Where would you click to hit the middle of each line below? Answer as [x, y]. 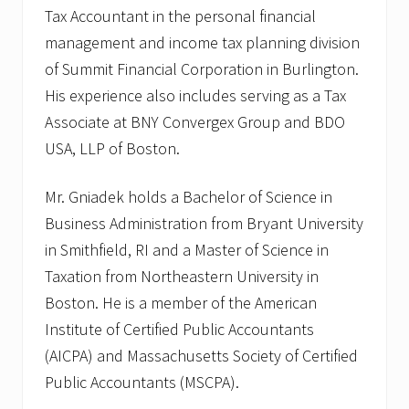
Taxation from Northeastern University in [182, 277]
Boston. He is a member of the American [181, 303]
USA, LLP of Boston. [112, 149]
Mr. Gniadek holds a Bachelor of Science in [189, 197]
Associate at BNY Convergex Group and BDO [195, 122]
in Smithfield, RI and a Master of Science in [187, 250]
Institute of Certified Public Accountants [179, 330]
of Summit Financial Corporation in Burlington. [202, 69]
